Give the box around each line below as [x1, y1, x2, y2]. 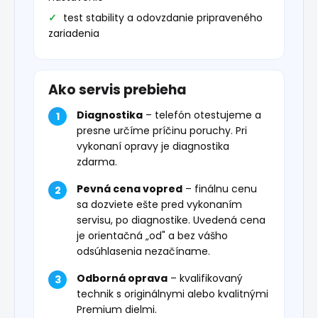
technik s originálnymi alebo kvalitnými [77, 287, 268, 302]
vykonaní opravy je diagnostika [77, 139, 229, 154]
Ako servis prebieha [48, 80, 187, 100]
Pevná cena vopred [77, 182, 182, 197]
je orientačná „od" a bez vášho [77, 229, 228, 243]
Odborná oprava [77, 271, 168, 286]
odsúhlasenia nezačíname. [77, 244, 210, 259]
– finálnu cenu [182, 182, 257, 197]
